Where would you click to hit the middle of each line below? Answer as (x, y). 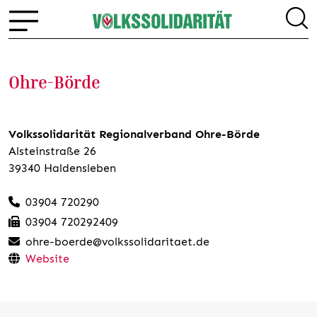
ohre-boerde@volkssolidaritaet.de (117, 242)
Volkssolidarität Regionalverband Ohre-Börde (134, 134)
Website (47, 259)
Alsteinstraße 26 (52, 151)
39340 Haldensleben (62, 168)
